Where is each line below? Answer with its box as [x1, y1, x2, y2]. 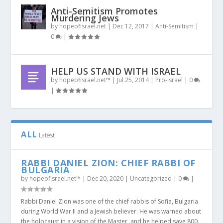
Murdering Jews [51, 12, 119, 24]
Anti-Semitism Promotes [51, 5, 158, 17]
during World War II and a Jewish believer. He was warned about [21, 207, 202, 216]
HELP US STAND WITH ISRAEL [51, 65, 181, 77]
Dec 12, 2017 [112, 22, 149, 30]
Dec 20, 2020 [87, 174, 124, 183]
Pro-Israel [155, 76, 183, 84]
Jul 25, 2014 [117, 76, 149, 84]
